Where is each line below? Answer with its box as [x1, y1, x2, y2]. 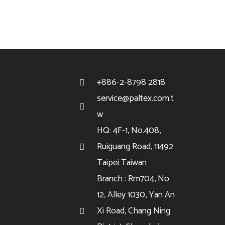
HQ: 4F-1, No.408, [97, 123, 161, 138]
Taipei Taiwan [97, 155, 147, 170]
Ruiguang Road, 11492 [97, 139, 174, 154]
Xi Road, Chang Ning [97, 203, 171, 218]
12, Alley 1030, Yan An [97, 187, 175, 202]
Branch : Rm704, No [97, 171, 170, 186]
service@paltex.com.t [97, 91, 174, 106]
